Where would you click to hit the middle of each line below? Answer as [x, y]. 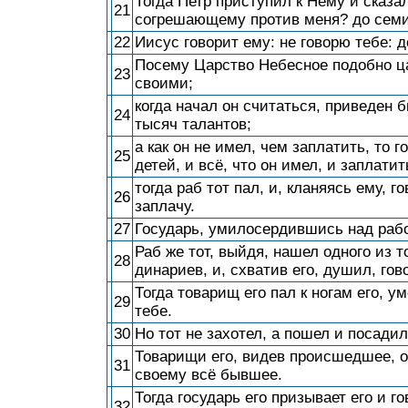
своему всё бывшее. [209, 375]
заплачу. [165, 206]
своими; [164, 83]
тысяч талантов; [193, 124]
